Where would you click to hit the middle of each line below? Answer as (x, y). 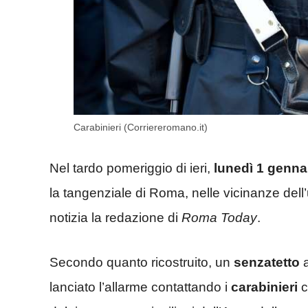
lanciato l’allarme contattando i (140, 287)
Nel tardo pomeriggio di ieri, (132, 168)
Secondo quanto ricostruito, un (142, 262)
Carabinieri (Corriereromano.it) (141, 127)
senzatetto (267, 262)
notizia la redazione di (115, 218)
